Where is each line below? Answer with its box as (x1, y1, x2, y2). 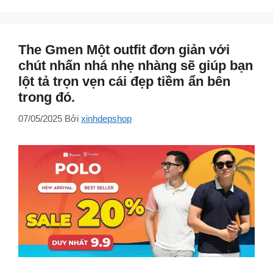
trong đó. (18, 90, 75, 105)
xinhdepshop (81, 113, 132, 124)
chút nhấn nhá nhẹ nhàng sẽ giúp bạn (18, 58, 253, 74)
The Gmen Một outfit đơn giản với (18, 42, 230, 58)
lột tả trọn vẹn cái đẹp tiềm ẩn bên (18, 74, 230, 90)
